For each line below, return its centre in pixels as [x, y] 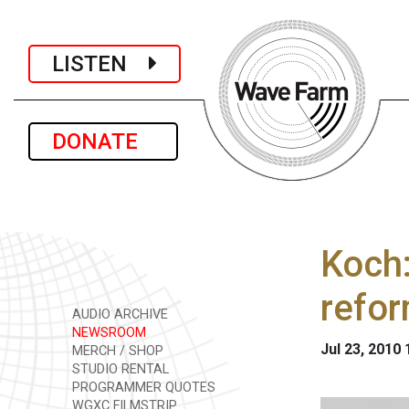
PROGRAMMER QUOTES [142, 388]
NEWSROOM [107, 333]
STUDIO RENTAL [119, 369]
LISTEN [100, 63]
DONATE [103, 142]
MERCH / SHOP [116, 351]
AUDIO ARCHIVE [118, 315]
